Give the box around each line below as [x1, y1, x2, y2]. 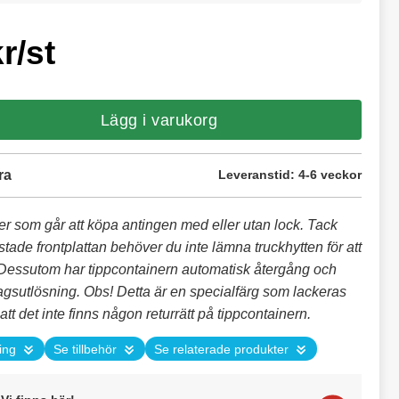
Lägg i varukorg [100, 110, 218, 129]
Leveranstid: [218, 167, 298, 182]
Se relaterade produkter [154, 343, 289, 356]
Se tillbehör [53, 343, 117, 356]
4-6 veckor [298, 167, 362, 182]
